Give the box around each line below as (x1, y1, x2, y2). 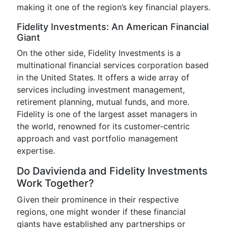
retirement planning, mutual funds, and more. (17, 97, 189, 107)
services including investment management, (17, 84, 185, 95)
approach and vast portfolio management (17, 133, 178, 144)
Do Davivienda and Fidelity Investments (17, 165, 208, 177)
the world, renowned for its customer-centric (17, 121, 190, 131)
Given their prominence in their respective (17, 194, 179, 205)
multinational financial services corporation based (17, 60, 209, 70)
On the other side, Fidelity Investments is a (17, 48, 181, 58)
